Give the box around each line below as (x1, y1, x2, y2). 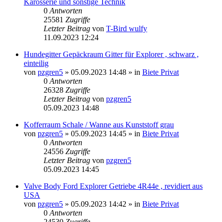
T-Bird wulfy (106, 24, 147, 33)
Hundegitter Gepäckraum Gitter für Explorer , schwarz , (24, 50, 199, 58)
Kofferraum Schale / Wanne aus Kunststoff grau (24, 120, 174, 129)
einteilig (24, 58, 49, 67)
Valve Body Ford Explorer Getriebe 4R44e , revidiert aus (24, 181, 203, 190)
